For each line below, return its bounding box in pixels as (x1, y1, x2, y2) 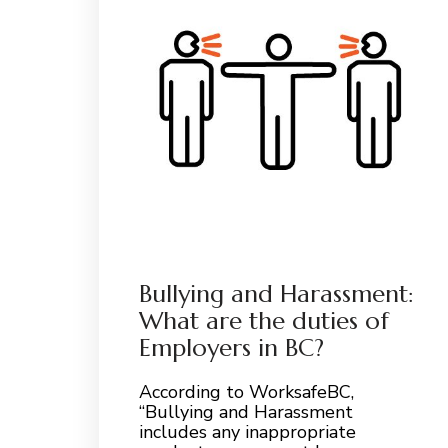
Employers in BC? (138, 332, 324, 363)
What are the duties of (138, 305, 389, 336)
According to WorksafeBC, (138, 379, 354, 404)
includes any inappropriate (138, 419, 356, 444)
